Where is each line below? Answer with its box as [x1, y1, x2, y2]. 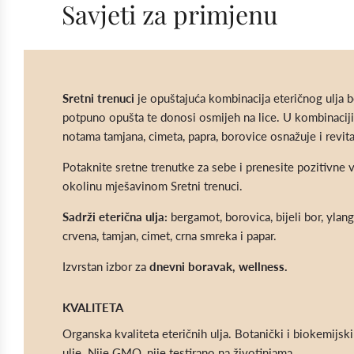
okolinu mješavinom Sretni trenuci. [62, 178, 243, 193]
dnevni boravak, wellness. [149, 258, 288, 273]
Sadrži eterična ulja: [62, 209, 171, 224]
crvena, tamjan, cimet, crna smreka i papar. [62, 228, 277, 243]
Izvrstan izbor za [62, 258, 149, 273]
